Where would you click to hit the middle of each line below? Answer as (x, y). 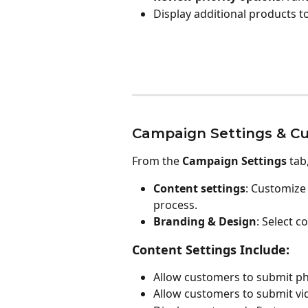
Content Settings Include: (211, 249)
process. (175, 205)
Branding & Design (205, 222)
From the (157, 161)
